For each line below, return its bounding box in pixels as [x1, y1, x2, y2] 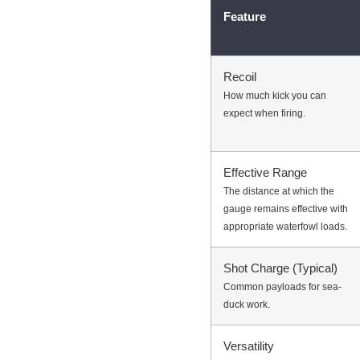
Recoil [223, 70, 256, 84]
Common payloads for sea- [223, 281, 342, 293]
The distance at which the [223, 186, 334, 198]
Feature [223, 10, 266, 24]
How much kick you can [223, 90, 326, 102]
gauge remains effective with [223, 203, 348, 215]
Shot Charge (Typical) [223, 261, 337, 276]
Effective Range [223, 166, 307, 180]
